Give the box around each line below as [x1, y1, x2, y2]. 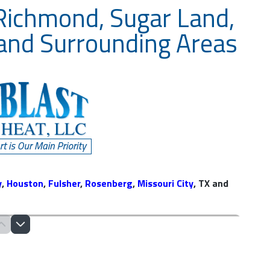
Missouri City [137, 176, 193, 190]
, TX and [193, 176, 228, 190]
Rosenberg [85, 176, 133, 190]
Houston [7, 176, 43, 190]
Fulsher [48, 176, 80, 190]
